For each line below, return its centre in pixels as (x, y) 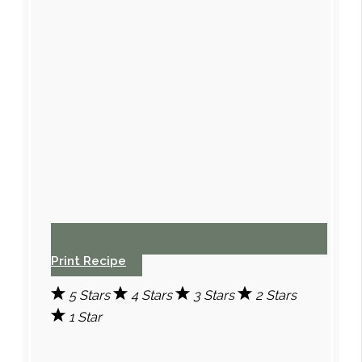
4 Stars (154, 296)
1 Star (86, 318)
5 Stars (91, 296)
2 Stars (276, 296)
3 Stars (216, 296)
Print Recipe (89, 260)
